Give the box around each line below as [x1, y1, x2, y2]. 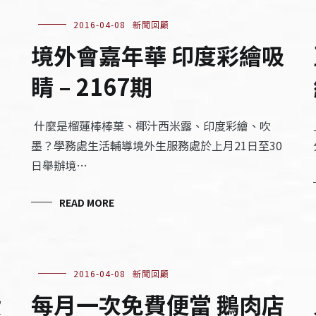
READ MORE [59, 195, 114, 209]
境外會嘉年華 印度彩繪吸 [30, 39, 284, 71]
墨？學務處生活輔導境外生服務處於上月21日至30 [30, 137, 282, 154]
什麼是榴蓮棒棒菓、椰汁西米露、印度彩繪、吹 [30, 117, 271, 134]
